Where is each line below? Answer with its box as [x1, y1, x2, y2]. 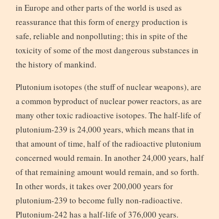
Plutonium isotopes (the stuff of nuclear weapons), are [15, 81, 201, 92]
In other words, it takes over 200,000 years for [15, 180, 173, 192]
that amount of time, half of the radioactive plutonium [15, 137, 201, 149]
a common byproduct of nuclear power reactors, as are [15, 95, 202, 107]
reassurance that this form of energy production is [15, 16, 188, 27]
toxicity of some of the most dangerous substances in [15, 44, 198, 56]
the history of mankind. [15, 58, 96, 70]
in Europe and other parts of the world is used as [15, 1, 182, 13]
